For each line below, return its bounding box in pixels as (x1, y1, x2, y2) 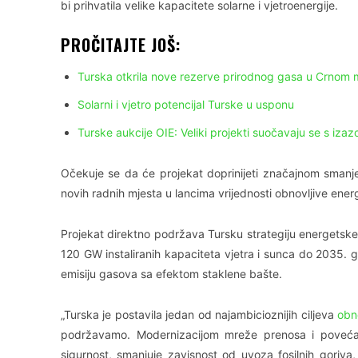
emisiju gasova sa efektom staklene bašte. (61, 266, 282, 280)
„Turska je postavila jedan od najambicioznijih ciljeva (61, 307, 338, 321)
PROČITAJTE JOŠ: (61, 32, 181, 57)
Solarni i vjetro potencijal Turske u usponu (78, 97, 294, 111)
